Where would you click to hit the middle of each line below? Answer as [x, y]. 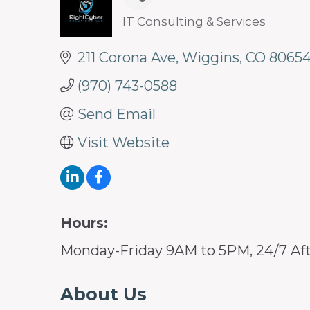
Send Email [117, 114]
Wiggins [211, 57]
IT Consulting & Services [194, 21]
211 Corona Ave [127, 57]
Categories [162, 29]
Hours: [84, 222]
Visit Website [124, 142]
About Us [103, 294]
